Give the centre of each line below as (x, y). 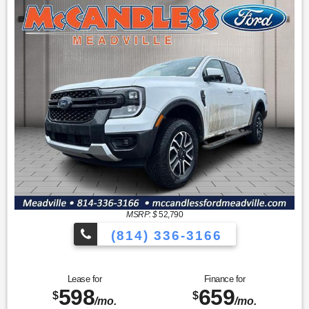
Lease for (84, 279)
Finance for (225, 279)
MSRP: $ (142, 215)
